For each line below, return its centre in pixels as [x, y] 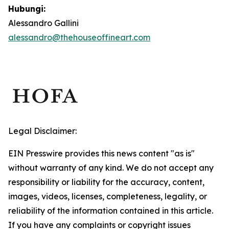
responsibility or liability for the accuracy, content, [106, 182]
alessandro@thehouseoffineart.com [79, 37]
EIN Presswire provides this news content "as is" [101, 153]
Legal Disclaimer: [42, 131]
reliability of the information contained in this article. [111, 211]
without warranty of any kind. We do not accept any [111, 168]
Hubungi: [27, 9]
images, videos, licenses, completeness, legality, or [108, 196]
